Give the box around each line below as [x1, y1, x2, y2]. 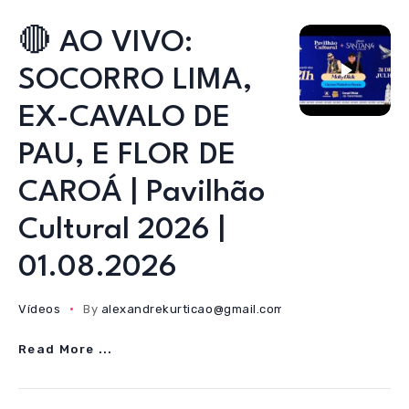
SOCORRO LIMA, [18, 66, 252, 96]
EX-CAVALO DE [18, 103, 230, 133]
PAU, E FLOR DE [18, 141, 236, 171]
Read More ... [18, 341, 113, 357]
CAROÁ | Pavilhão [18, 178, 265, 208]
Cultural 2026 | [18, 215, 225, 246]
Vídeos [18, 302, 61, 316]
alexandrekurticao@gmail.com [100, 302, 285, 316]
